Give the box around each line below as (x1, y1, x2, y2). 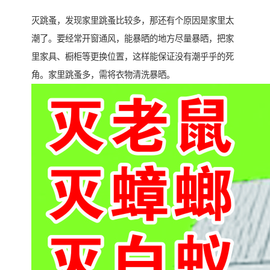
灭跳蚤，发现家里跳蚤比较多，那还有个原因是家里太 (31, 16, 234, 26)
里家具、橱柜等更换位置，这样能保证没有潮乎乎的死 (31, 52, 234, 62)
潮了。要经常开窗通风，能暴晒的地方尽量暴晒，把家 (31, 34, 234, 44)
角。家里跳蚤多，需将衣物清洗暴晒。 (31, 70, 175, 80)
